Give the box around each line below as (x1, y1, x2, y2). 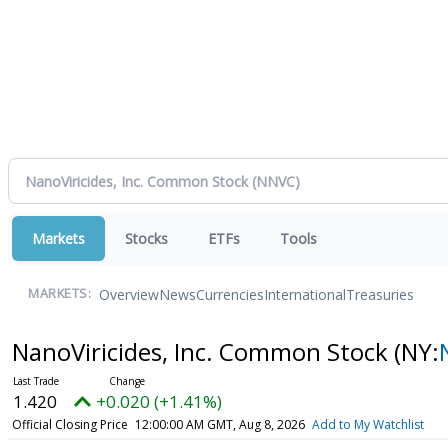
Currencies (196, 284, 264, 304)
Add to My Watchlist (311, 416, 424, 433)
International (264, 284, 346, 304)
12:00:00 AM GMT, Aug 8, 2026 (134, 416, 305, 433)
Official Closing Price (11, 416, 128, 433)
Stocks (125, 229, 168, 248)
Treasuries (346, 284, 414, 304)
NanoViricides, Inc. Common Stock (11, 335, 394, 368)
